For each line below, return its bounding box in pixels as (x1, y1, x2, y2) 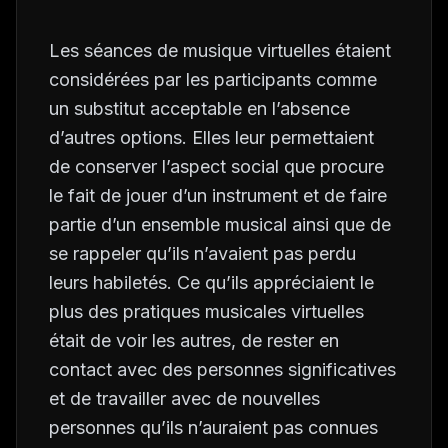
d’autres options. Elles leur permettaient (49, 127, 374, 148)
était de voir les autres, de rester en (49, 330, 339, 351)
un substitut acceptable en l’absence (49, 98, 350, 119)
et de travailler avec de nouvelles (49, 388, 320, 409)
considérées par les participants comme (49, 69, 377, 90)
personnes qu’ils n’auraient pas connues (49, 417, 378, 438)
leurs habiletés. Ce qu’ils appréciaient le (49, 272, 374, 293)
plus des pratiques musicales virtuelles (49, 301, 364, 322)
